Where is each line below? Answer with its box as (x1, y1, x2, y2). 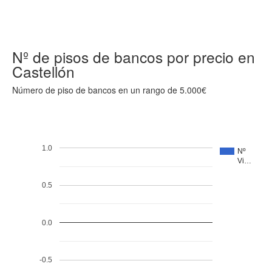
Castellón (12, 61, 75, 82)
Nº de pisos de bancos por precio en (12, 46, 255, 67)
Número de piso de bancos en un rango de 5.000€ (12, 84, 206, 96)
